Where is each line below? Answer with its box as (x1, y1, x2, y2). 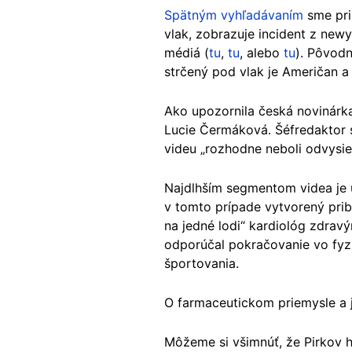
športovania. (164, 255, 239, 271)
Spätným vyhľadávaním (164, 6, 303, 23)
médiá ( (164, 44, 209, 60)
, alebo (240, 44, 284, 60)
